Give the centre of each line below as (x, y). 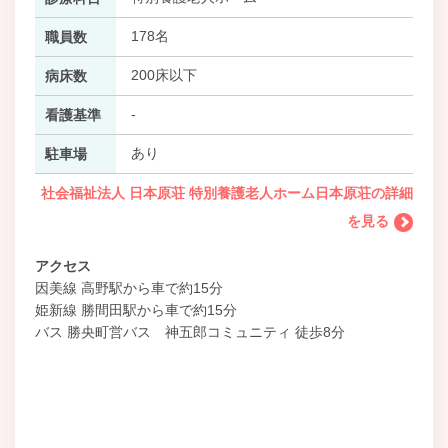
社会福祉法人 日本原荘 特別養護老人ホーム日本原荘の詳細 (227, 192)
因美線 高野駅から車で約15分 (129, 287)
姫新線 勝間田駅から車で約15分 (136, 309)
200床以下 (163, 74)
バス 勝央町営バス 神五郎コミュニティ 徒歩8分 (190, 331)
